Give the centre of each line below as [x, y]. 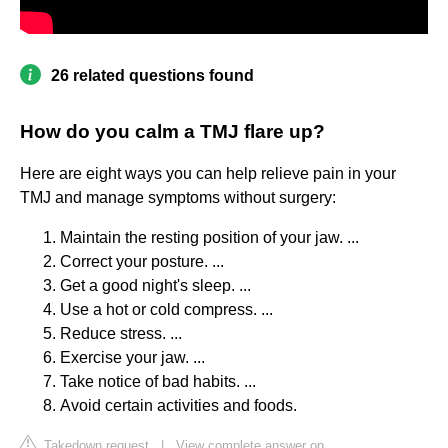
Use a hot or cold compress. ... [166, 310]
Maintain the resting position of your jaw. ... [209, 238]
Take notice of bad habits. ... [158, 382]
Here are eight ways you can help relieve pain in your [208, 174]
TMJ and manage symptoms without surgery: [178, 198]
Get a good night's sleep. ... [155, 286]
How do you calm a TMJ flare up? [172, 132]
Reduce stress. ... [121, 334]
